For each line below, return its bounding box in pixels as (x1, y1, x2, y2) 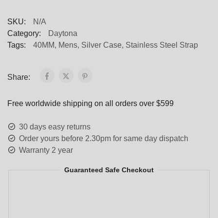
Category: (7, 29, 41, 37)
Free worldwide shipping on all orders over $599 (7, 99, 174, 108)
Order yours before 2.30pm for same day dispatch (19, 134, 188, 143)
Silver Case (81, 40, 122, 49)
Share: (7, 73, 32, 81)
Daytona (48, 29, 77, 37)
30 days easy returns (19, 122, 91, 131)
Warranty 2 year (19, 145, 73, 154)
